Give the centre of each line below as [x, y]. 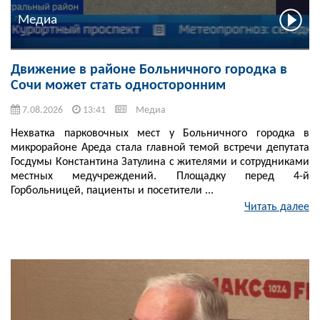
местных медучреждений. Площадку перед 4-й [160, 177]
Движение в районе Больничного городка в [149, 70]
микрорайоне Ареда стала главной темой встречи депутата [160, 148]
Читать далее [277, 207]
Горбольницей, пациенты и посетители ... [112, 191]
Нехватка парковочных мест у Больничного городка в [160, 134]
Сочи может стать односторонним [118, 86]
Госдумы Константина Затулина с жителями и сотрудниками [160, 162]
